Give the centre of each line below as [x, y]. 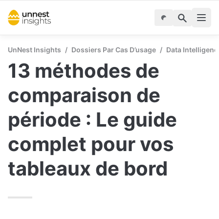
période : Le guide [92, 120]
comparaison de [84, 95]
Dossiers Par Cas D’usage [114, 50]
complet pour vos [91, 144]
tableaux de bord [88, 168]
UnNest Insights [34, 50]
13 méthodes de [84, 71]
